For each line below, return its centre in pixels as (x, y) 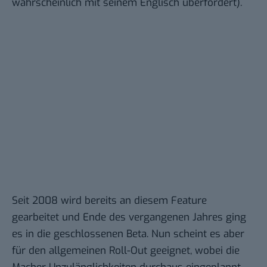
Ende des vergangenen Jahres (153, 218)
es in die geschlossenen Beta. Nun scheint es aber (128, 234)
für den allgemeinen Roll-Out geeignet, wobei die (126, 251)
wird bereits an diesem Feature (132, 201)
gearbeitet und (47, 218)
